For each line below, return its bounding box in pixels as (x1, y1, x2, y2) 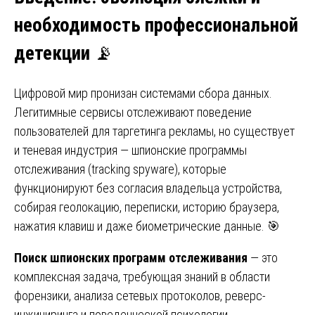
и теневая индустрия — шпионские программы (14, 142, 247, 157)
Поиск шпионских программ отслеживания (14, 250, 247, 265)
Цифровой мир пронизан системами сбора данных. (14, 85, 272, 101)
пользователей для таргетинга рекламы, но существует (14, 123, 295, 139)
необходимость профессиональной (14, 14, 298, 37)
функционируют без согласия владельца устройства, (14, 180, 282, 195)
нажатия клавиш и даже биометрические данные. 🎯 (14, 218, 280, 233)
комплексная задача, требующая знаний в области (14, 269, 270, 284)
